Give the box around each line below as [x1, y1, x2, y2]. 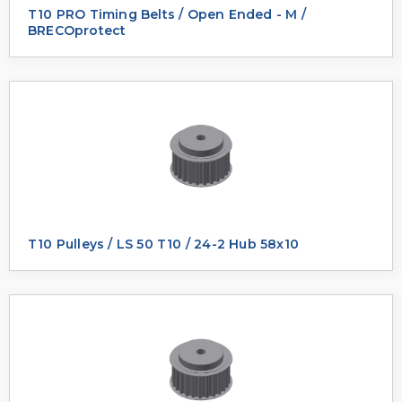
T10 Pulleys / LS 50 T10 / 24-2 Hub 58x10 [28, 236, 299, 252]
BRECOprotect [28, 22, 127, 39]
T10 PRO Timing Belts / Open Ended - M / [28, 6, 306, 22]
